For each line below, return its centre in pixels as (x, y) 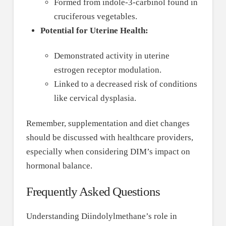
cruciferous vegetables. (96, 17)
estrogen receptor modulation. (108, 70)
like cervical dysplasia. (95, 98)
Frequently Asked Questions (93, 192)
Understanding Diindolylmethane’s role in (101, 216)
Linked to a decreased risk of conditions (126, 84)
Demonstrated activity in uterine (112, 56)
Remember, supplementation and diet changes (108, 124)
